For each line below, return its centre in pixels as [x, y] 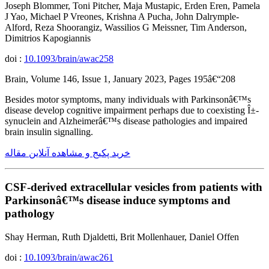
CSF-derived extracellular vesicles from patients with [134, 187]
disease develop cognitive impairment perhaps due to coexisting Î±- [132, 110]
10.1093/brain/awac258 [69, 59]
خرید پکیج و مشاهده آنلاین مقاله [68, 153]
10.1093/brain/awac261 [69, 257]
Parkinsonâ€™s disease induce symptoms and [118, 201]
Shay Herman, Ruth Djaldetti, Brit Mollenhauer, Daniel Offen [122, 237]
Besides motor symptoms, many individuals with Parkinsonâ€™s [128, 100]
